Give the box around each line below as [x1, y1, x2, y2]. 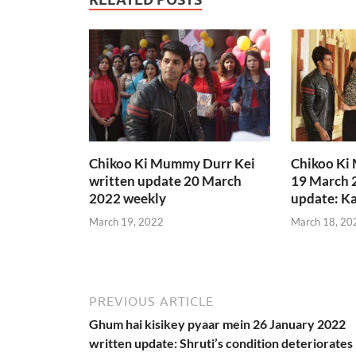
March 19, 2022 [89, 215, 164, 228]
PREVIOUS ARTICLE [89, 293, 214, 308]
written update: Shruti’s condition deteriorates [89, 335, 353, 350]
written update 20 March [89, 172, 242, 190]
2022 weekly [89, 190, 166, 207]
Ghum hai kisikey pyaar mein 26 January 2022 [89, 315, 346, 331]
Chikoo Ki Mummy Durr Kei [89, 155, 255, 172]
